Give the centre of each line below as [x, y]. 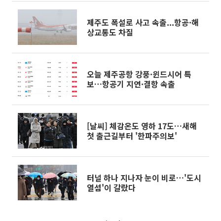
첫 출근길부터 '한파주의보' [132, 136]
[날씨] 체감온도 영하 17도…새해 [142, 126]
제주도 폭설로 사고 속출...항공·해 [143, 22]
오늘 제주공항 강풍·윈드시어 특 [139, 74]
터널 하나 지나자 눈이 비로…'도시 [144, 178]
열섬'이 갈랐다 [111, 187]
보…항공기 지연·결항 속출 [131, 84]
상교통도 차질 [110, 32]
